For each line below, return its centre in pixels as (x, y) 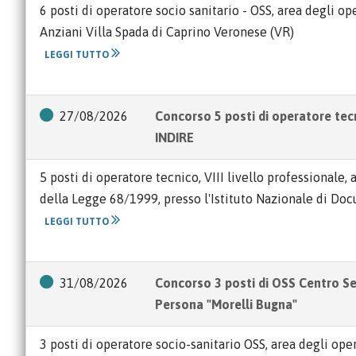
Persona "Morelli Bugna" (226, 304)
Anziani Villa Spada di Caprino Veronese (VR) (167, 32)
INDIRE (174, 137)
